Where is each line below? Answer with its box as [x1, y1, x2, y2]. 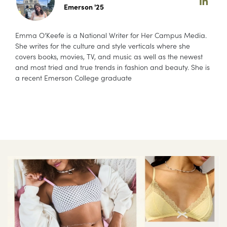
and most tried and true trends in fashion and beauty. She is [15, 61, 210, 72]
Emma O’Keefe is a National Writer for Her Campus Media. [15, 29, 207, 40]
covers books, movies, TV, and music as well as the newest [15, 51, 203, 61]
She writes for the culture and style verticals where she [15, 40, 190, 51]
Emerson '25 [64, 1, 104, 12]
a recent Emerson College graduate [15, 72, 132, 83]
